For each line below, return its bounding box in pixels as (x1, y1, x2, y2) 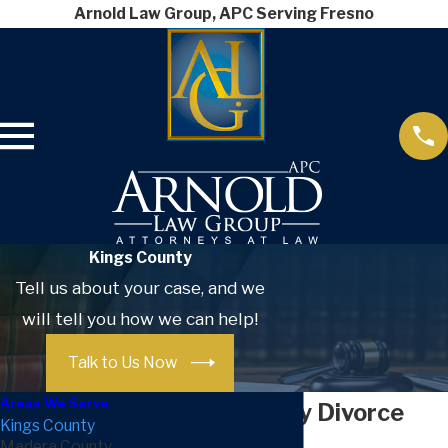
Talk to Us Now (67, 353, 177, 373)
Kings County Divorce (158, 397, 404, 427)
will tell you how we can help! (22, 308, 258, 329)
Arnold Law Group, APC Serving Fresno (74, 4, 374, 23)
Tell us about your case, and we (15, 277, 265, 298)
